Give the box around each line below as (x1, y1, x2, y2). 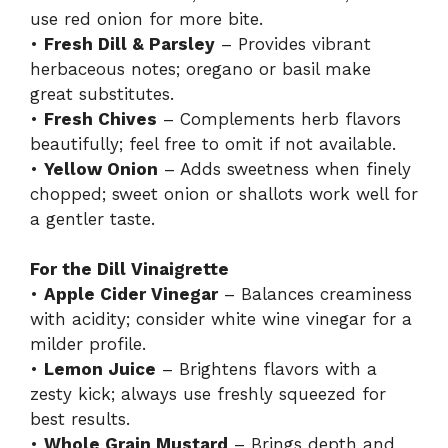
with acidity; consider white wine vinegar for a (30, 309, 412, 330)
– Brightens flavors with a (156, 359, 377, 380)
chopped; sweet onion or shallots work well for (30, 183, 418, 204)
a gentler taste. (30, 208, 155, 229)
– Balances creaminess (218, 284, 412, 305)
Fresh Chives (44, 108, 157, 129)
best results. (30, 409, 130, 430)
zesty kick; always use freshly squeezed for (30, 384, 386, 405)
